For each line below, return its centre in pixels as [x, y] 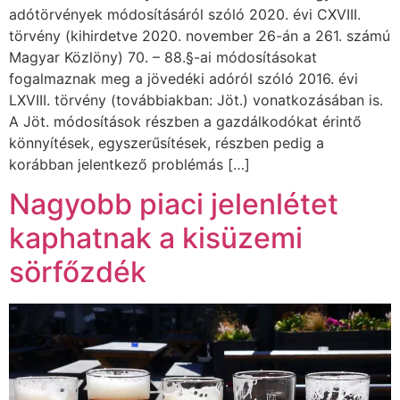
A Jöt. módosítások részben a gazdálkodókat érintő [185, 121]
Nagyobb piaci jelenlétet [174, 204]
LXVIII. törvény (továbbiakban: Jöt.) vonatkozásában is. [196, 100]
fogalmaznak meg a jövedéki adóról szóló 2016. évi [183, 78]
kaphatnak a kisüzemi [156, 238]
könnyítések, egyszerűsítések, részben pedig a [167, 142]
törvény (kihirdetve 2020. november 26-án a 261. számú [200, 35]
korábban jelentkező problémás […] [129, 164]
